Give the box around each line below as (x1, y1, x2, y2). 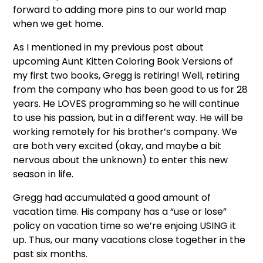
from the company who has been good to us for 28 (13, 83, 248, 96)
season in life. (13, 167, 74, 181)
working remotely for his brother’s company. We (13, 125, 238, 139)
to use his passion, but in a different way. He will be (13, 111, 244, 124)
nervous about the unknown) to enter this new (13, 153, 228, 167)
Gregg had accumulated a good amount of (13, 191, 211, 204)
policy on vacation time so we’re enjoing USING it (13, 219, 237, 232)
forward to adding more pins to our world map (13, 3, 227, 16)
